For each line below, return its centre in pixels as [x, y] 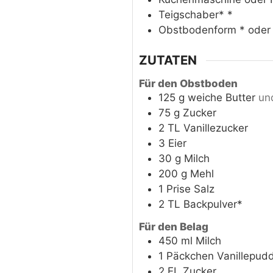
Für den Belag [173, 227]
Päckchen [190, 256]
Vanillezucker [215, 128]
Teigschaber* [193, 14]
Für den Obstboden [188, 83]
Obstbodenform [199, 30]
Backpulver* [213, 204]
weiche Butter [221, 97]
